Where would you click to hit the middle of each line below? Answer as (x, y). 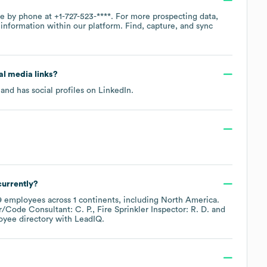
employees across (38, 200)
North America (189, 200)
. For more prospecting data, (164, 16)
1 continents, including (117, 200)
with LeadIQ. (79, 219)
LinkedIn (115, 90)
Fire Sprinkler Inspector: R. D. (153, 209)
